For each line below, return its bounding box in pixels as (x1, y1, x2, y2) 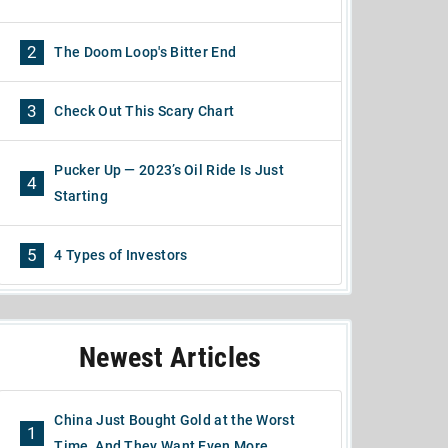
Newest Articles (78, 341, 262, 374)
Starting (54, 188, 108, 204)
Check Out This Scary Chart (54, 103, 235, 119)
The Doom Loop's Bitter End (54, 44, 237, 60)
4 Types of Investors (54, 247, 188, 263)
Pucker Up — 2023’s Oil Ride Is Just (54, 162, 284, 178)
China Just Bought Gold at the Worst (54, 412, 295, 428)
